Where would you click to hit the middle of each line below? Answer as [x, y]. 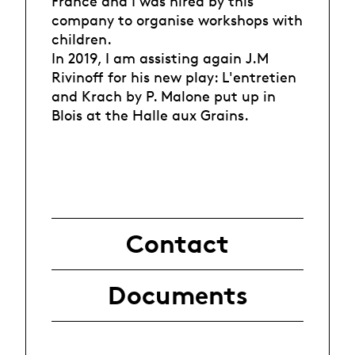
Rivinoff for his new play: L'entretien [174, 76]
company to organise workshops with [177, 19]
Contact [177, 244]
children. [82, 38]
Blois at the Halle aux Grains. [150, 115]
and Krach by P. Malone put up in [164, 95]
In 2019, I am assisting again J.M [160, 57]
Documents [177, 296]
